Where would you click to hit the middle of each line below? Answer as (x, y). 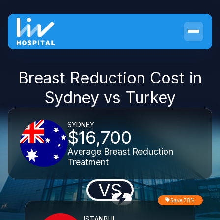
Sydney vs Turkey (110, 97)
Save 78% (183, 200)
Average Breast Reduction (120, 151)
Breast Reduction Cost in (110, 78)
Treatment (88, 162)
